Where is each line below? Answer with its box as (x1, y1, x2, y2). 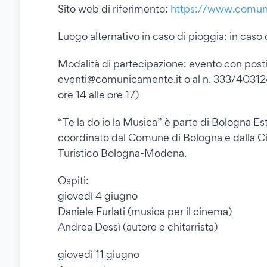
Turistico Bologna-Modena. (58, 147, 187, 160)
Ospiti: (58, 174, 89, 187)
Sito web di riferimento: (58, 2, 170, 15)
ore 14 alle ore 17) (58, 88, 139, 101)
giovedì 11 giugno (58, 248, 139, 261)
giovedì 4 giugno (58, 190, 138, 203)
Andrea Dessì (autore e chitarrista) (58, 221, 218, 234)
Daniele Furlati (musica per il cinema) (58, 205, 232, 218)
